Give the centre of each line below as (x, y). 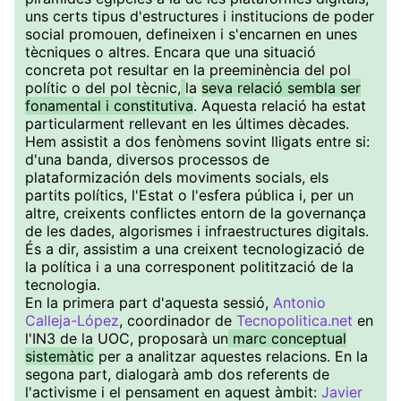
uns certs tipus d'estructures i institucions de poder (200, 16)
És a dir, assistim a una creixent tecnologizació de (195, 249)
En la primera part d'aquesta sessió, (149, 303)
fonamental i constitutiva (109, 106)
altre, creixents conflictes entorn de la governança (196, 213)
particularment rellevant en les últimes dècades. (187, 124)
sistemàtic (60, 356)
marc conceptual (287, 338)
